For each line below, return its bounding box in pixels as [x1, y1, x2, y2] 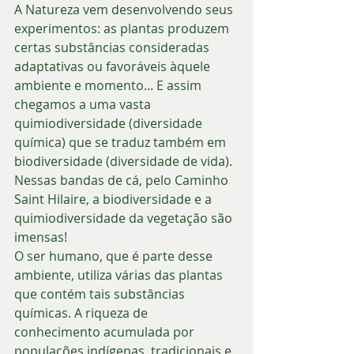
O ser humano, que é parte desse [14, 247, 216, 265]
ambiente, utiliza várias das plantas [14, 265, 226, 284]
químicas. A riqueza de [14, 303, 151, 322]
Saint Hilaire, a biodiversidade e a [14, 190, 215, 208]
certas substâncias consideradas [14, 38, 213, 56]
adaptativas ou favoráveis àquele [14, 57, 213, 75]
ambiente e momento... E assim [14, 76, 205, 94]
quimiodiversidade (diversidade [14, 114, 205, 132]
